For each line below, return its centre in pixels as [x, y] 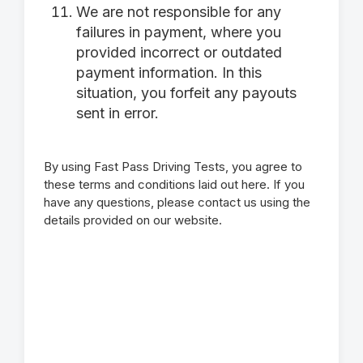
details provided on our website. [133, 220]
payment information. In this [169, 73]
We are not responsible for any [179, 12]
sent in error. [117, 113]
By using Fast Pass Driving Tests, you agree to [173, 167]
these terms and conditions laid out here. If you [174, 184]
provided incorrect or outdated [179, 52]
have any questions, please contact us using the [177, 202]
